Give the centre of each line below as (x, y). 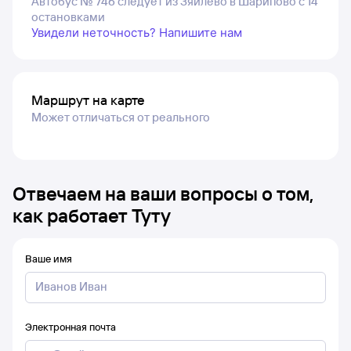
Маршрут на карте (88, 100)
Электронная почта (71, 326)
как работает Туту (92, 215)
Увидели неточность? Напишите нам (137, 32)
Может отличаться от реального (121, 117)
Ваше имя (49, 258)
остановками (68, 16)
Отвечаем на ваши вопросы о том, (163, 193)
